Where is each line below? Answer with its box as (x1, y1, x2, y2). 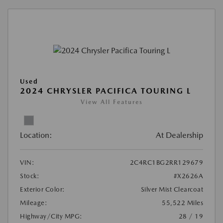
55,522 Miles (162, 199, 203, 207)
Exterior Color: (20, 185, 65, 193)
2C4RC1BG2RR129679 (129, 158, 203, 166)
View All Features (80, 98, 143, 106)
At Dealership (156, 130, 203, 140)
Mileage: (20, 199, 47, 207)
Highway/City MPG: (20, 212, 83, 220)
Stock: (20, 172, 39, 180)
